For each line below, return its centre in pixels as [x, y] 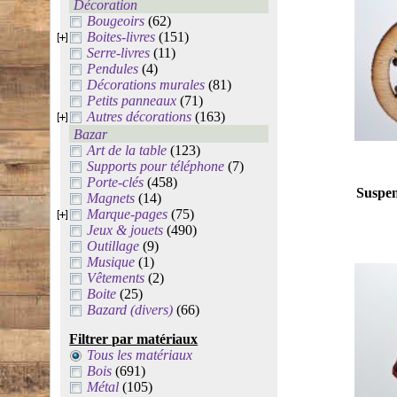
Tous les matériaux [140, 355]
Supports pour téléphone [156, 166]
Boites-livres [121, 37]
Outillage [113, 246]
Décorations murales [146, 85]
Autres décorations [140, 117]
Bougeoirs [116, 21]
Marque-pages [128, 214]
